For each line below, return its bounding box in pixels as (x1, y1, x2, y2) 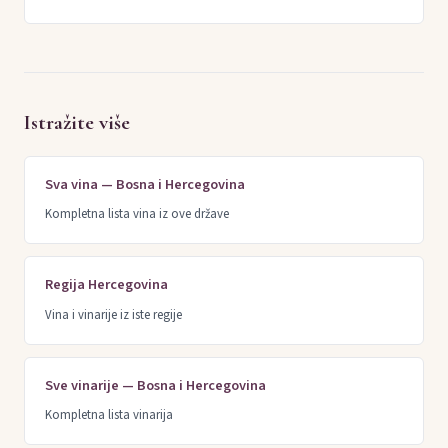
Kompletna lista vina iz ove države (45, 205, 229, 224)
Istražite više (24, 110, 130, 136)
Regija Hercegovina (45, 274, 168, 296)
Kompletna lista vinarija (45, 405, 173, 424)
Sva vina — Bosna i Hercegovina (45, 174, 245, 196)
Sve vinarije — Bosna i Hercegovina (45, 374, 266, 396)
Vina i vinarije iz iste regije (45, 305, 182, 324)
